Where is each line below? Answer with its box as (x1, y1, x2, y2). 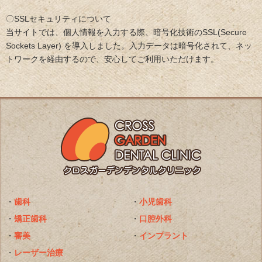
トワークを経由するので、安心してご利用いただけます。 (6, 54, 219, 64)
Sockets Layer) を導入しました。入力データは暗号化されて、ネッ (6, 40, 252, 50)
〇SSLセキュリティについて (6, 13, 111, 23)
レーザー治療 (14, 247, 63, 257)
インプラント (139, 230, 188, 240)
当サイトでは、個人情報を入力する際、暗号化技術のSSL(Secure (6, 27, 247, 37)
